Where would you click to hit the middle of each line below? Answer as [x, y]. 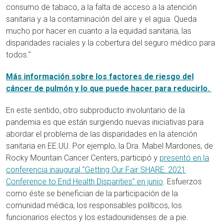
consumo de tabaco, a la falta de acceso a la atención [101, 7]
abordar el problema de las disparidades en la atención [102, 134]
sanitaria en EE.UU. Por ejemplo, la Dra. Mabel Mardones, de [110, 146]
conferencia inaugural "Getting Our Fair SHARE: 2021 [96, 170]
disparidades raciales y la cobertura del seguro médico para [111, 43]
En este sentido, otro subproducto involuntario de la [95, 110]
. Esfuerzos [182, 182]
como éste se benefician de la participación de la [92, 194]
